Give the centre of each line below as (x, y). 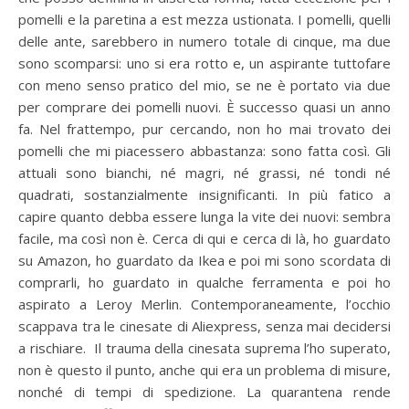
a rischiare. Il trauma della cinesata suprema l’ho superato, (204, 347)
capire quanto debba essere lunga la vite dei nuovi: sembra (204, 216)
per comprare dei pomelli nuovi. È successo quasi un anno (204, 106)
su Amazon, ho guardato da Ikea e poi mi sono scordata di (204, 260)
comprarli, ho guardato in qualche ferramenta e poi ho (204, 282)
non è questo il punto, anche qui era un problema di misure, (204, 369)
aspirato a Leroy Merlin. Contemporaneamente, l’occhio (204, 304)
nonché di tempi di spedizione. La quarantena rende (204, 391)
